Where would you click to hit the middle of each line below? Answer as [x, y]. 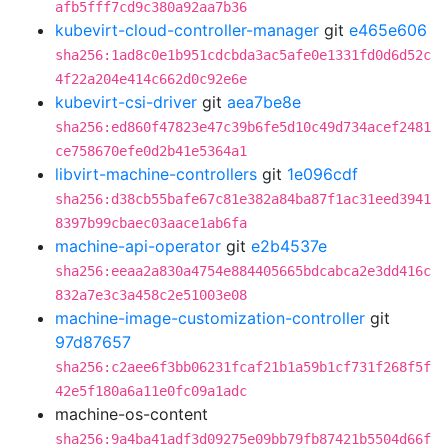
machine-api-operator [138, 246]
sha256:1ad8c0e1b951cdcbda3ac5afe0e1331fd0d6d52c [243, 55]
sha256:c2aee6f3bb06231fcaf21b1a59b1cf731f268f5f [243, 367]
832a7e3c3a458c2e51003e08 [151, 295]
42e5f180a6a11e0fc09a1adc [151, 391]
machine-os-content [131, 414]
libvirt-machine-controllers [156, 174]
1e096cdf [322, 174]
